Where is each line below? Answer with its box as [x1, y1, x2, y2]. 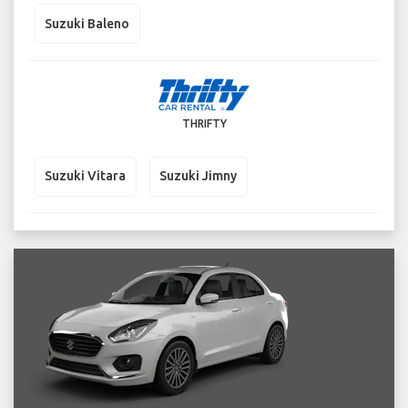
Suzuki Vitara [45, 168, 126, 184]
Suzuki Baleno [45, 15, 129, 31]
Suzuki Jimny [159, 168, 237, 184]
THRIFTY [181, 117, 227, 129]
